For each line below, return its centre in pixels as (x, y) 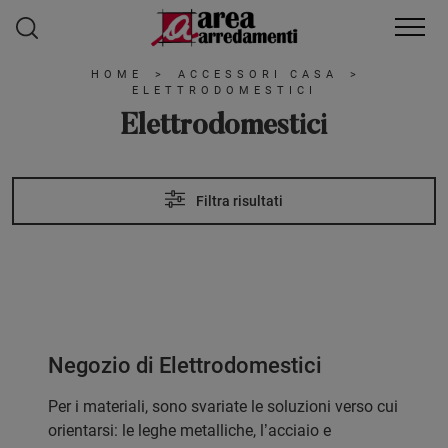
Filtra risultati (238, 200)
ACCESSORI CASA (258, 75)
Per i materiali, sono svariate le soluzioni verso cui (223, 407)
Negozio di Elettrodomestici (185, 366)
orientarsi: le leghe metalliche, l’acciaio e (189, 431)
